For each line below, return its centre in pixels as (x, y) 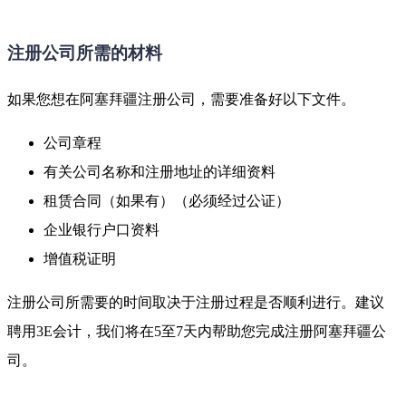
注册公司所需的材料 (85, 53)
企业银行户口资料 (101, 229)
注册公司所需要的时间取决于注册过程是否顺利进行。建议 (196, 302)
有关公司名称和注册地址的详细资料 (159, 171)
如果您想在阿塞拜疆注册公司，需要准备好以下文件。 (181, 99)
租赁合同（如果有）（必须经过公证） (167, 200)
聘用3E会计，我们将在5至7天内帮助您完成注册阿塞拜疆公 (197, 331)
